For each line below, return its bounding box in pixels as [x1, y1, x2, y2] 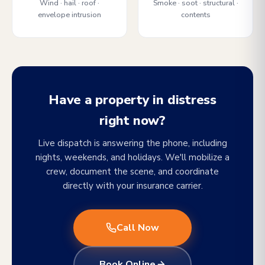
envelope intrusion [38, 9, 101, 20]
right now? [99, 112, 166, 130]
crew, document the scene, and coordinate [46, 166, 219, 177]
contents [180, 9, 211, 20]
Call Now [117, 221, 159, 234]
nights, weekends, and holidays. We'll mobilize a [35, 151, 230, 163]
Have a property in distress [48, 91, 217, 109]
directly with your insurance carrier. [62, 180, 203, 192]
